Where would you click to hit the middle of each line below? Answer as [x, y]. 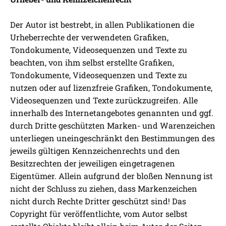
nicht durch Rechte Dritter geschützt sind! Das [98, 201]
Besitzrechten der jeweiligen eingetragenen [93, 163]
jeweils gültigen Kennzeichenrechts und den [95, 151]
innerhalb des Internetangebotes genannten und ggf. [112, 113]
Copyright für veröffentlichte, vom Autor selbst [99, 214]
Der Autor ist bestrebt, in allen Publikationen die [102, 25]
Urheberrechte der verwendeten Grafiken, [89, 37]
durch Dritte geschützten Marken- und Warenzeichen [113, 126]
